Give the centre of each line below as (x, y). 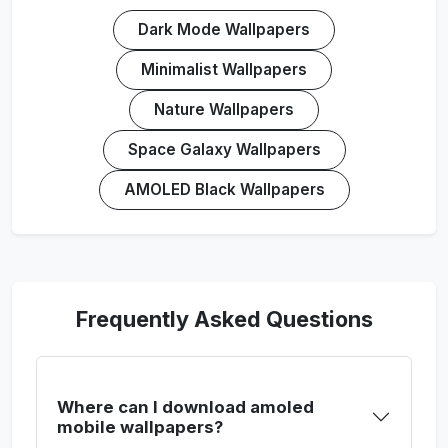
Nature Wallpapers (224, 109)
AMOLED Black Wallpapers (224, 189)
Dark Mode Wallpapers (224, 29)
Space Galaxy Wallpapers (224, 149)
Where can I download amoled (185, 407)
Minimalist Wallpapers (224, 69)
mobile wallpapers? (140, 427)
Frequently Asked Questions (224, 319)
